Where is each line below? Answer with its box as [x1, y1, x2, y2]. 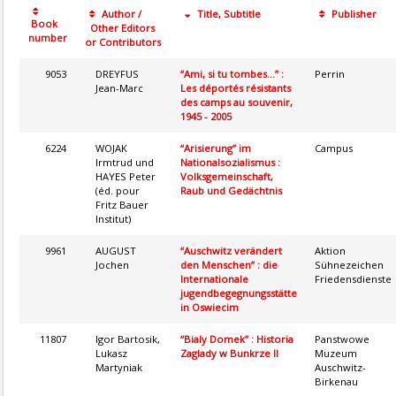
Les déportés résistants [180, 80, 291, 95]
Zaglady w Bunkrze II [180, 346, 278, 360]
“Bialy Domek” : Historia [180, 331, 293, 346]
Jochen [95, 257, 130, 271]
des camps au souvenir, [180, 95, 293, 109]
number [28, 30, 67, 44]
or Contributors [85, 34, 161, 49]
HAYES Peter [95, 169, 156, 183]
